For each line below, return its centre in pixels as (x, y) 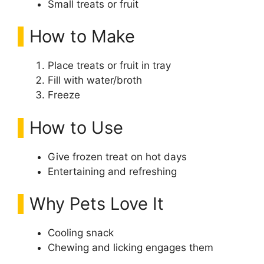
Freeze (64, 95)
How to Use (76, 127)
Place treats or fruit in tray (109, 65)
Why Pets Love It (97, 204)
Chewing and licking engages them (131, 247)
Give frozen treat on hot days (117, 156)
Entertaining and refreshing (112, 171)
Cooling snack (81, 233)
